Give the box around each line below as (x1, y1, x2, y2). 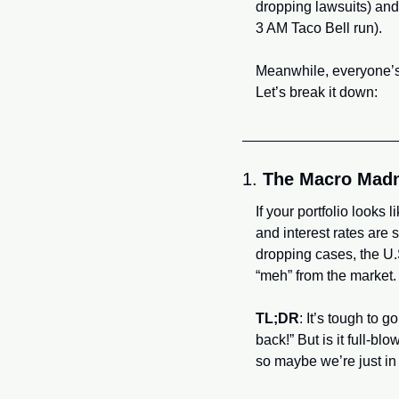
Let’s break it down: (256, 85, 378, 100)
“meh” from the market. (256, 268, 396, 283)
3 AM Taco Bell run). (256, 20, 386, 36)
